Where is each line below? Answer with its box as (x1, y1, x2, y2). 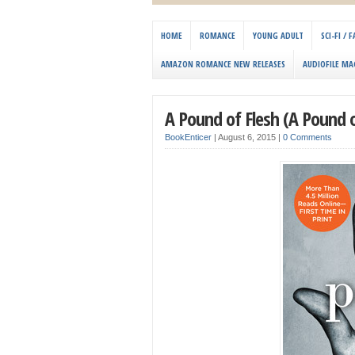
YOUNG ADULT (253, 29, 303, 42)
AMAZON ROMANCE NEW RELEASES (161, 58, 285, 71)
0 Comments (283, 132, 332, 143)
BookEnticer (165, 132, 212, 143)
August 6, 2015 (218, 132, 278, 143)
